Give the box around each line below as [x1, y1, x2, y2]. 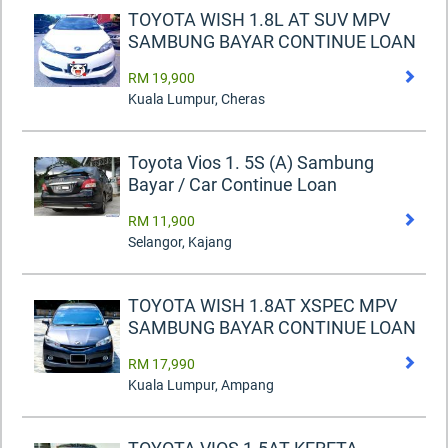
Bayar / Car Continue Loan [128, 174, 337, 196]
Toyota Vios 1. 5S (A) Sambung [128, 152, 374, 174]
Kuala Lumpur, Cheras [128, 91, 265, 108]
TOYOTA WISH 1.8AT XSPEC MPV [128, 295, 397, 317]
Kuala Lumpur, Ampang [128, 377, 274, 394]
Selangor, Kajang [128, 234, 232, 251]
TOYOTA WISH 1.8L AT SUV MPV [128, 9, 390, 31]
